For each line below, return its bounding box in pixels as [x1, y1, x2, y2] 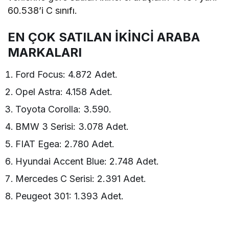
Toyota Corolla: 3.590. [15, 104, 112, 115]
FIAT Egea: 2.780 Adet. [15, 139, 115, 150]
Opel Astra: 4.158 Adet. [15, 86, 113, 98]
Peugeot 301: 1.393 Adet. [15, 191, 124, 202]
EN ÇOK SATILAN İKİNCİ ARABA [8, 30, 200, 45]
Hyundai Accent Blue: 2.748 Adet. [15, 156, 159, 167]
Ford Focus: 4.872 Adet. [15, 69, 118, 80]
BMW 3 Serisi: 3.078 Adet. [15, 121, 129, 132]
